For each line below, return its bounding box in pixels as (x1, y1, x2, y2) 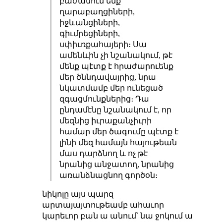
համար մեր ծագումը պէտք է (59, 127, 178, 136)
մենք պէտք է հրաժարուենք (59, 62, 173, 71)
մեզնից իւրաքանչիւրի (59, 116, 152, 125)
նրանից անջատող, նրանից (59, 160, 174, 169)
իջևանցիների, (59, 18, 120, 27)
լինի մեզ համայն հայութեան (59, 138, 177, 147)
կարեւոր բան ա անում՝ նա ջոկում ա (42, 212, 193, 221)
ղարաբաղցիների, (59, 7, 135, 16)
